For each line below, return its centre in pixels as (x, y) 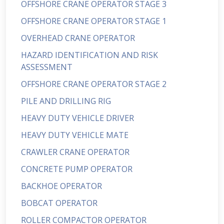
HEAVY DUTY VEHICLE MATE (75, 135)
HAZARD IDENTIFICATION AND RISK (89, 55)
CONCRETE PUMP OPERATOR (77, 169)
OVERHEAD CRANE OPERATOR (78, 38)
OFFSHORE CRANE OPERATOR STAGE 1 (94, 21)
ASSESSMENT (47, 67)
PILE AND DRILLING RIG (66, 101)
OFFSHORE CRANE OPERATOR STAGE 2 (94, 84)
